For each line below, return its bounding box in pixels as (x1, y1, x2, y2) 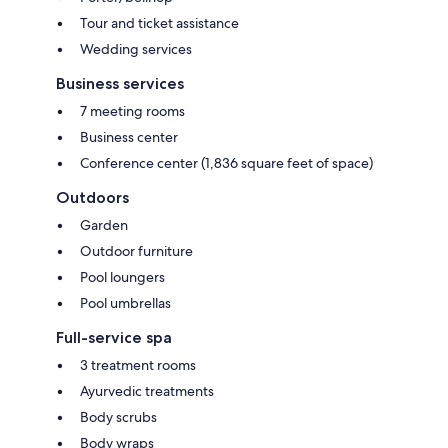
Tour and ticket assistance (80, 14, 239, 33)
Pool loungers (80, 268, 165, 287)
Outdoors (56, 188, 129, 208)
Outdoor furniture (80, 242, 193, 261)
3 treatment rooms (80, 356, 196, 375)
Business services (56, 74, 184, 94)
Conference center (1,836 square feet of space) (80, 154, 373, 173)
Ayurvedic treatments (80, 382, 214, 401)
